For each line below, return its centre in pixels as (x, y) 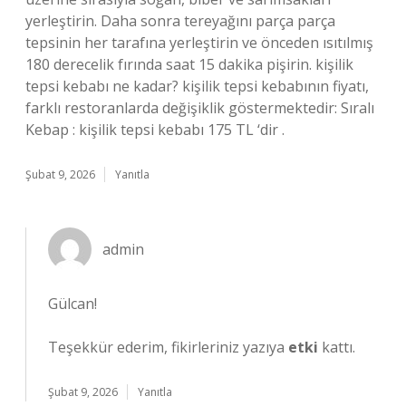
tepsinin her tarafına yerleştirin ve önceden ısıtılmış (199, 43)
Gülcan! (72, 304)
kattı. (337, 347)
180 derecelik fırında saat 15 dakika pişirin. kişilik (189, 64)
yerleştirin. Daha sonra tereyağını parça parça (180, 21)
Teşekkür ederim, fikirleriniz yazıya (168, 347)
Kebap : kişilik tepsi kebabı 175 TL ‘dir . (155, 130)
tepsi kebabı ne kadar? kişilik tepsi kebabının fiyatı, (197, 86)
